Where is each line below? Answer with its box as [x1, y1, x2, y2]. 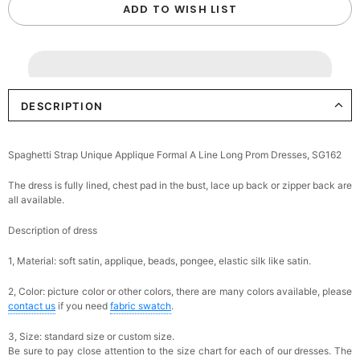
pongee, [180, 254, 219, 267]
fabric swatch [110, 299, 171, 312]
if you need [55, 299, 110, 312]
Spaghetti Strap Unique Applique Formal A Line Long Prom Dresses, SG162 [8, 148, 342, 161]
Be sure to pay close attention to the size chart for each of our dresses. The [8, 344, 352, 357]
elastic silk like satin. [219, 254, 311, 267]
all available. [8, 193, 64, 206]
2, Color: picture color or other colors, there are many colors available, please [8, 284, 352, 297]
